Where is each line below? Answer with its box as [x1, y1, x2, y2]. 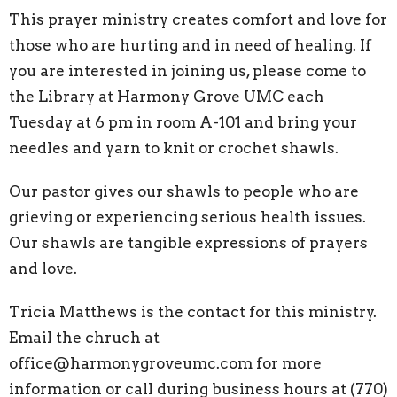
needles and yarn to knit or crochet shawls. [9, 138, 339, 157]
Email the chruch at [9, 328, 160, 346]
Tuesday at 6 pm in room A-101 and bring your [9, 113, 357, 131]
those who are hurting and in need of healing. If [9, 35, 371, 54]
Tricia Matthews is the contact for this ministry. [9, 302, 377, 321]
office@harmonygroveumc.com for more [9, 354, 322, 372]
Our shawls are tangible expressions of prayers [9, 233, 368, 252]
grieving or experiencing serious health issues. [9, 207, 366, 226]
